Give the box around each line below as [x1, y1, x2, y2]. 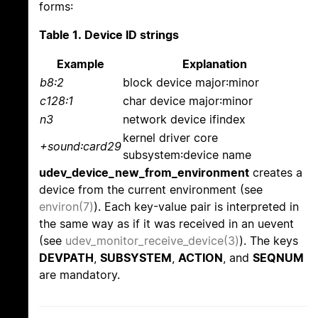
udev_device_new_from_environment [39, 165, 249, 180]
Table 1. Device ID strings [39, 28, 179, 43]
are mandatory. [39, 268, 120, 283]
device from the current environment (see [39, 182, 263, 197]
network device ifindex [123, 112, 246, 127]
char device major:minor [123, 94, 253, 109]
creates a [249, 165, 302, 180]
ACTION [178, 251, 223, 265]
